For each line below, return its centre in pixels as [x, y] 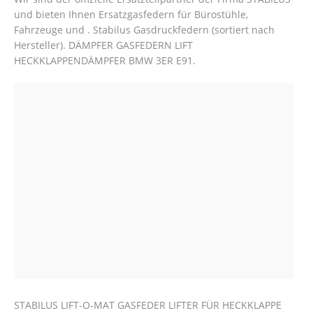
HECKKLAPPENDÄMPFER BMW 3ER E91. [105, 61]
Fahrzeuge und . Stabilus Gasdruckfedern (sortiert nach [144, 30]
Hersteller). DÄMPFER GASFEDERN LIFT [103, 45]
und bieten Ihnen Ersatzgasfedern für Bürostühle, [131, 15]
